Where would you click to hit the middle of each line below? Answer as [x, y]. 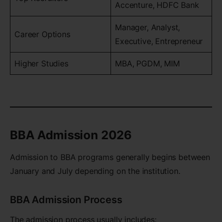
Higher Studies [41, 63]
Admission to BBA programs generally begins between [110, 157]
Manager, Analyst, [148, 27]
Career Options [42, 34]
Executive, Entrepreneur [159, 41]
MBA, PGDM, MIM [147, 63]
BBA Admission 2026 [71, 135]
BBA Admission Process [66, 199]
